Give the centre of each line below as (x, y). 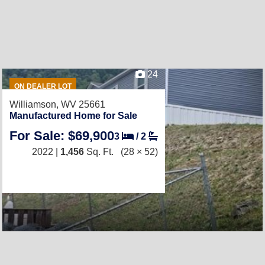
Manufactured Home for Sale (73, 116)
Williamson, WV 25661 (57, 104)
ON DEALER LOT (43, 86)
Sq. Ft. (99, 152)
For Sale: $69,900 (62, 136)
